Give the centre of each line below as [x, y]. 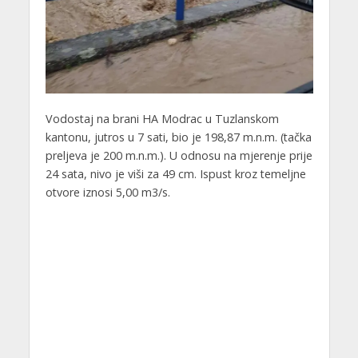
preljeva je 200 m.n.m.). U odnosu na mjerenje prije [179, 156]
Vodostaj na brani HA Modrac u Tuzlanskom [162, 119]
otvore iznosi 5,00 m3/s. [107, 193]
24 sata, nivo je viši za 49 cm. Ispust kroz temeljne [175, 174]
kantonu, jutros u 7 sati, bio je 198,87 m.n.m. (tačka [178, 137]
